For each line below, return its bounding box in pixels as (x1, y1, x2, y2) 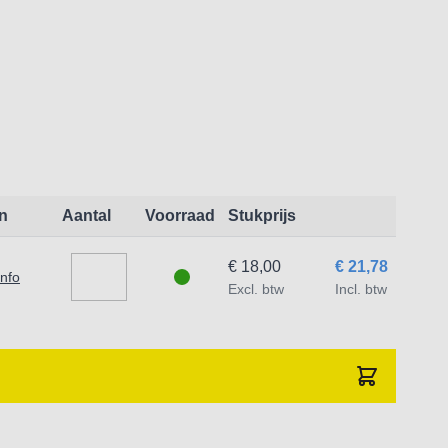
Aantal (61, 207, 111, 224)
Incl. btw (334, 281, 387, 297)
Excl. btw (227, 281, 284, 297)
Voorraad (144, 207, 215, 224)
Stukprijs (227, 207, 296, 224)
